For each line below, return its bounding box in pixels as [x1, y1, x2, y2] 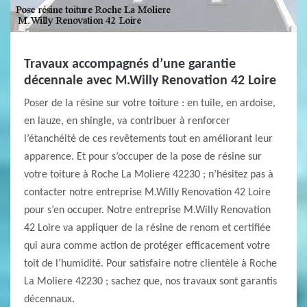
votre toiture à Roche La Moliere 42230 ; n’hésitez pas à [24, 169, 273, 180]
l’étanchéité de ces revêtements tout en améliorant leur [24, 134, 273, 145]
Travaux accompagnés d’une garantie [24, 58, 236, 71]
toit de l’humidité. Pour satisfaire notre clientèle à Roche [24, 258, 277, 269]
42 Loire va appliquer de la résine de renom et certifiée [24, 223, 271, 234]
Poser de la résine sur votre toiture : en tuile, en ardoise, [24, 98, 275, 109]
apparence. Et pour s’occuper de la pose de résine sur [24, 151, 262, 162]
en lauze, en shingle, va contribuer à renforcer [24, 116, 230, 127]
